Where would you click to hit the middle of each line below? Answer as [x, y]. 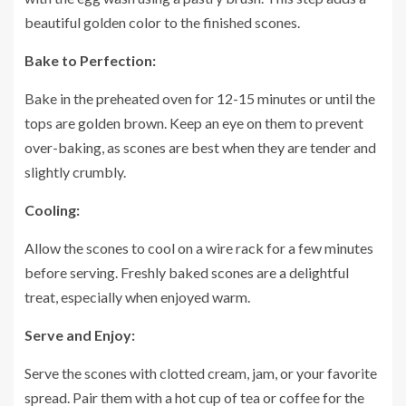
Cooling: [52, 209]
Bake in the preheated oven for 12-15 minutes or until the [200, 98]
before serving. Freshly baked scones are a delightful [187, 272]
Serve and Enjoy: [80, 334]
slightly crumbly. [75, 171]
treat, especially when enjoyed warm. [137, 296]
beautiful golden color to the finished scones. [162, 22]
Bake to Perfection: [90, 60]
